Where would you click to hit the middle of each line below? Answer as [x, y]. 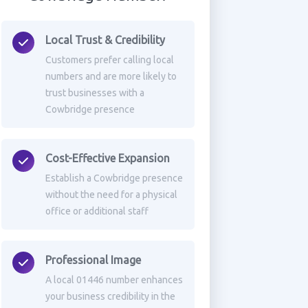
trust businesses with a [95, 93]
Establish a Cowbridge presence [114, 178]
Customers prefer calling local [109, 60]
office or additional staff [97, 211]
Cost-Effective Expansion [107, 158]
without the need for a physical [111, 195]
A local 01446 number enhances [114, 280]
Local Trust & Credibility [105, 40]
